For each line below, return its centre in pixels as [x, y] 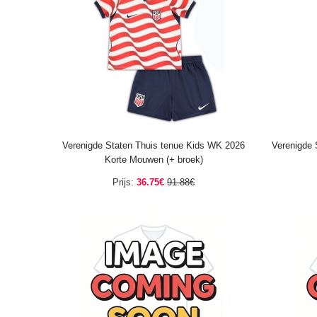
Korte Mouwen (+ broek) [154, 160]
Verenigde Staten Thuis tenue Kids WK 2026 [154, 145]
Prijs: [123, 182]
